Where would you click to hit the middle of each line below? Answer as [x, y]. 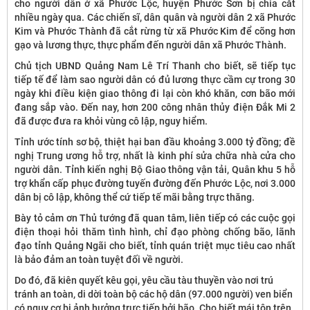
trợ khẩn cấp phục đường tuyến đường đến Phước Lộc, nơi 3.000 [155, 183]
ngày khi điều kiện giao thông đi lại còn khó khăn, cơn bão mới [155, 93]
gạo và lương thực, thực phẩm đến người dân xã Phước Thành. [152, 45]
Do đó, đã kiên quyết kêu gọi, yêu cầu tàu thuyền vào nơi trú [144, 280]
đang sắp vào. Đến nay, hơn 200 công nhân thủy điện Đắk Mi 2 [155, 107]
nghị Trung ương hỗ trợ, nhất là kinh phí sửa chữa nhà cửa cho [155, 156]
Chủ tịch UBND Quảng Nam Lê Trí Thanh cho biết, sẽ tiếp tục [155, 66]
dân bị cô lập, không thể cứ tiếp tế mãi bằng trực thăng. [135, 197]
